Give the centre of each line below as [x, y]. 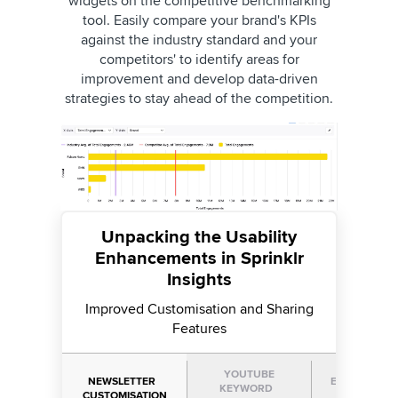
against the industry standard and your [199, 40]
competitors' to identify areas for [199, 60]
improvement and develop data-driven [199, 80]
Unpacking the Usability [199, 237]
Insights [199, 279]
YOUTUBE [249, 374]
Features [199, 328]
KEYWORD [249, 388]
